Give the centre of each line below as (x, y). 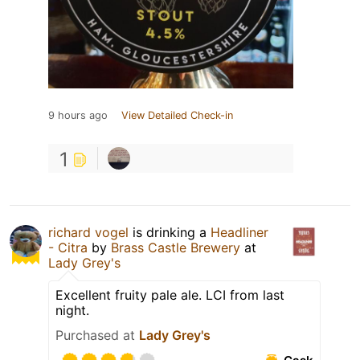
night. (72, 310)
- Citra (68, 247)
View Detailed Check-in (177, 115)
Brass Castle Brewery (176, 247)
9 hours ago (78, 115)
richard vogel (88, 232)
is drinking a (170, 232)
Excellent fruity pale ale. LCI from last (170, 295)
